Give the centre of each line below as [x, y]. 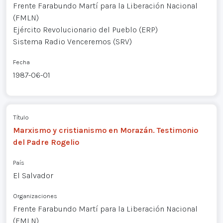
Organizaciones [35, 196]
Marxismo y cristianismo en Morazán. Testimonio [105, 130]
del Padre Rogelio [46, 142]
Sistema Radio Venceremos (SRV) [72, 42]
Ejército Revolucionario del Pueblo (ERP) [85, 30]
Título [21, 117]
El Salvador [33, 176]
